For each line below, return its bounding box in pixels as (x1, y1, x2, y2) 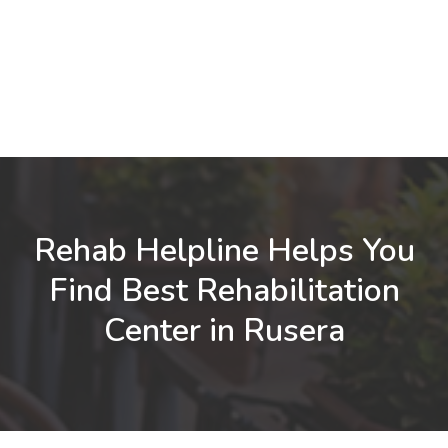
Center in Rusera (103, 309, 345, 352)
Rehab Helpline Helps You (33, 229, 415, 272)
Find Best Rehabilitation (48, 269, 400, 312)
